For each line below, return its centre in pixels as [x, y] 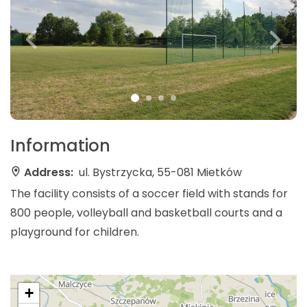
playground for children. [75, 232]
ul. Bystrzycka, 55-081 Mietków [160, 172]
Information [60, 146]
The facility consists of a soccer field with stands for [149, 193]
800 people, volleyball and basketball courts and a [146, 212]
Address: [49, 172]
